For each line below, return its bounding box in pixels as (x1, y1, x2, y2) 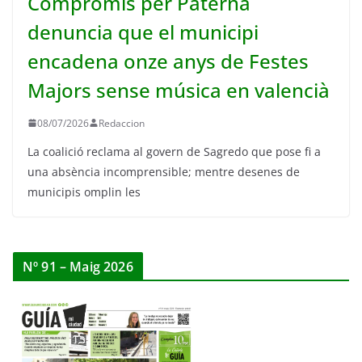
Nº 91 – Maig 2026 (23, 257, 133, 276)
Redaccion (99, 116, 145, 130)
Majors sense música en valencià (27, 76, 330, 103)
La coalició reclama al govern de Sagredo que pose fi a (27, 143, 321, 159)
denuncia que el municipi (27, 18, 259, 45)
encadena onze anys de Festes (27, 47, 309, 74)
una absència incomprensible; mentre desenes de (27, 163, 300, 179)
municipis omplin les (27, 183, 141, 200)
